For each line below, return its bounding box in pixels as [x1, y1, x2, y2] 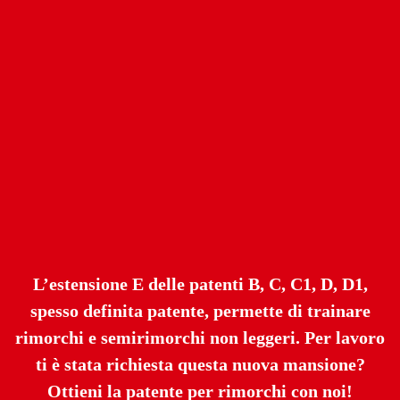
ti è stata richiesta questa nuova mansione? [35, 354, 365, 374]
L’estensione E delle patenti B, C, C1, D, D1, [32, 273, 368, 294]
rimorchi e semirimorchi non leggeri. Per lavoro [15, 327, 385, 347]
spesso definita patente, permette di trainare [29, 300, 371, 321]
